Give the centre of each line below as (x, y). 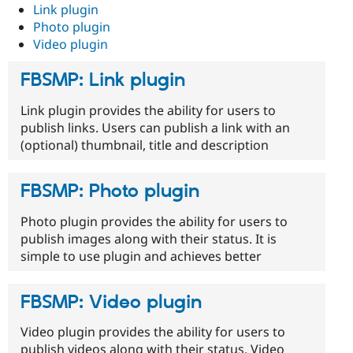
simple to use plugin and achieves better (141, 256)
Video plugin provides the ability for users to (153, 332)
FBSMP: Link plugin (103, 80)
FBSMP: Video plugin (111, 302)
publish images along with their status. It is (149, 238)
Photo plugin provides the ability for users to (154, 221)
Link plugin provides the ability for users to (148, 110)
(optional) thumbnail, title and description (145, 145)
